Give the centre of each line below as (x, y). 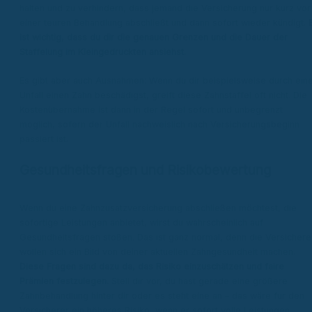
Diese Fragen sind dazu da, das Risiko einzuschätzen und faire (152, 267)
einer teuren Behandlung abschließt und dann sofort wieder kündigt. (164, 23)
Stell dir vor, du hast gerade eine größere (198, 281)
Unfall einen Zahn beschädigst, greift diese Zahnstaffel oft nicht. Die (163, 95)
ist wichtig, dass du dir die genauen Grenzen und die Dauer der (154, 38)
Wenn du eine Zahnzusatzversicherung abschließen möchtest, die (158, 208)
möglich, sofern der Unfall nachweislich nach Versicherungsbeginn (159, 124)
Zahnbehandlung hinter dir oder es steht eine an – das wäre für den (162, 296)
